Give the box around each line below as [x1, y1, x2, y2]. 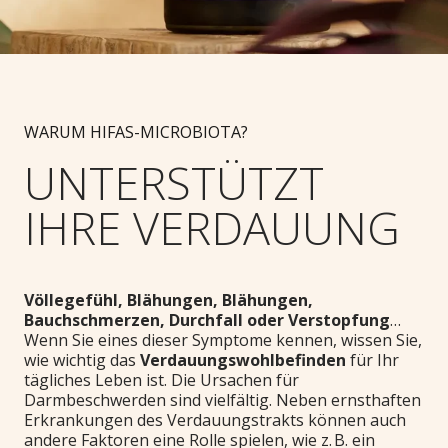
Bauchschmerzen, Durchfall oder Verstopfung [24, 308, 390, 331]
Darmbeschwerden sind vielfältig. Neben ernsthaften [24, 388, 421, 411]
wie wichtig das [24, 348, 140, 371]
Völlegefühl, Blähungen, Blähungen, [24, 288, 313, 311]
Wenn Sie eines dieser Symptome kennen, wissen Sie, [24, 328, 422, 351]
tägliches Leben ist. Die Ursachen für [24, 368, 299, 391]
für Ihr [346, 348, 399, 371]
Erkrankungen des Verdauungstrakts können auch [24, 408, 406, 431]
